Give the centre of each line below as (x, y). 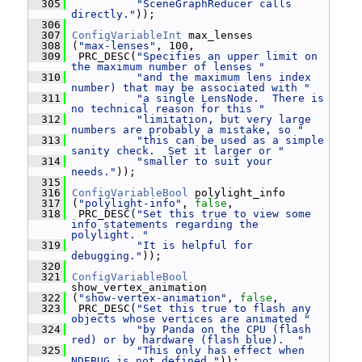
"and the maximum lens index (224, 77)
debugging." (107, 256)
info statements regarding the (165, 224)
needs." (94, 172)
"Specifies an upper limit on (227, 56)
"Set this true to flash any (224, 308)
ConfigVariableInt (127, 35)
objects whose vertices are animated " (191, 319)
